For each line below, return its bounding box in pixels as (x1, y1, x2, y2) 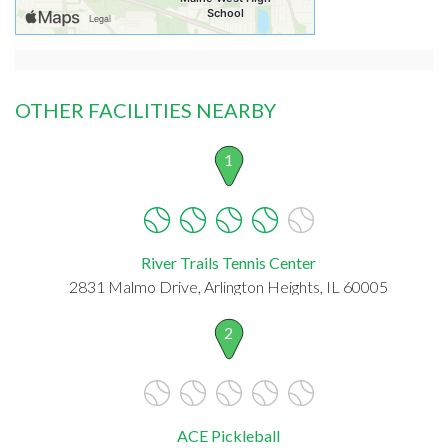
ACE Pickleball (177, 425, 280, 445)
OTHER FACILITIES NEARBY (15, 97, 276, 122)
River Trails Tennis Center (141, 252, 316, 272)
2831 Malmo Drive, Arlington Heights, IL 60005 (69, 276, 388, 296)
